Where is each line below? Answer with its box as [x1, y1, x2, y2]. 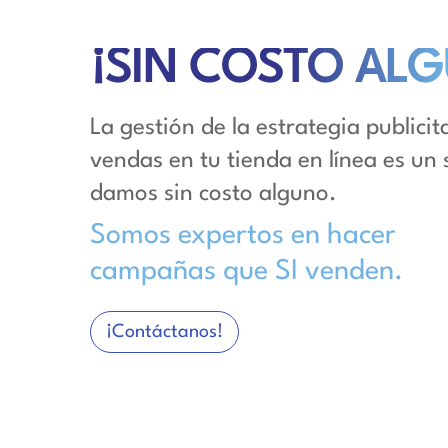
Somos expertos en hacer [90, 222, 397, 251]
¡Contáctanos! [106, 323, 224, 342]
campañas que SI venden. [90, 258, 404, 287]
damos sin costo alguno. [90, 181, 338, 206]
